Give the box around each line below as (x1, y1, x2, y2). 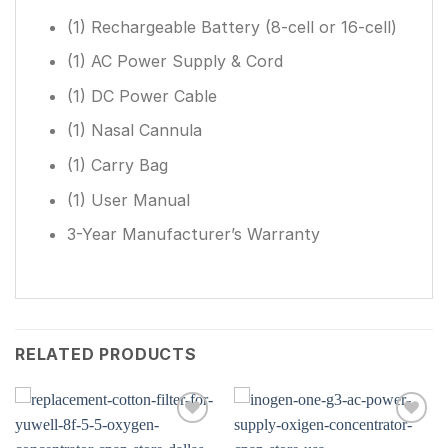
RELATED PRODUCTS (15, 343, 197, 364)
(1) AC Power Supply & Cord (66, 51, 283, 72)
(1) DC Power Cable (66, 85, 217, 106)
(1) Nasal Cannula (66, 120, 202, 141)
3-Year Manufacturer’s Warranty (66, 224, 320, 245)
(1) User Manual (66, 189, 190, 210)
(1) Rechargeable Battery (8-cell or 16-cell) (66, 16, 397, 37)
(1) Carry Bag (66, 154, 168, 175)
